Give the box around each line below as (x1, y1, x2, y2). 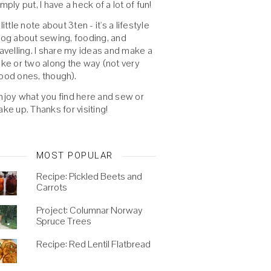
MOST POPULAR (36, 150, 113, 161)
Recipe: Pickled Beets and (36, 170, 142, 183)
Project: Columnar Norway (36, 204, 143, 217)
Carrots (36, 181, 67, 194)
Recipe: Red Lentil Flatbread (36, 238, 151, 250)
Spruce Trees (36, 215, 91, 227)
